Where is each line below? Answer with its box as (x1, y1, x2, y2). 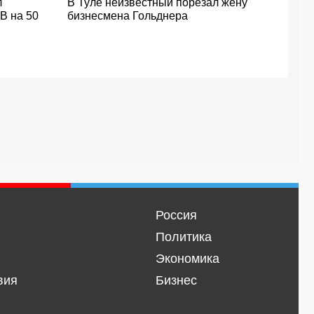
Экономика (155, 252, 219, 266)
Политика (155, 230, 212, 244)
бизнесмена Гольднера (67, 10, 188, 22)
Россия (155, 208, 197, 222)
